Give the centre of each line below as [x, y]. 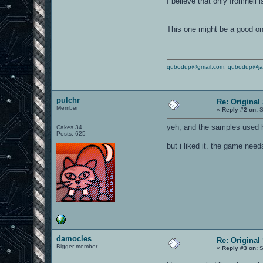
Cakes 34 [70, 127]
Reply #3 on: [240, 248]
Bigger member [77, 246]
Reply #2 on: [240, 109]
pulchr [68, 100]
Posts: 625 [71, 133]
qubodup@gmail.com [196, 66]
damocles [74, 238]
